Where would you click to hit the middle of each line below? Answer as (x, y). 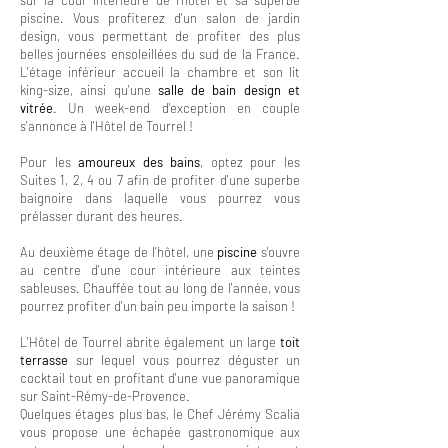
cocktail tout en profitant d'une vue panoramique (160, 378)
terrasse (48, 360)
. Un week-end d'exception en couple (176, 108)
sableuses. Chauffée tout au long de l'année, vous (160, 288)
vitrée (36, 108)
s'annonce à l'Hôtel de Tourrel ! (108, 126)
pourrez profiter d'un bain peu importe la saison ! (159, 306)
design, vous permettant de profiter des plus (160, 36)
